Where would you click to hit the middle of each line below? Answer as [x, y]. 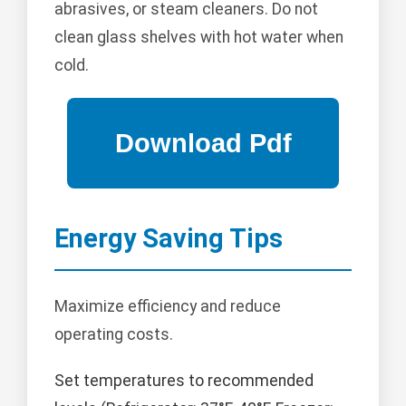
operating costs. [114, 334]
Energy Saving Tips [169, 239]
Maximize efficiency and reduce [168, 306]
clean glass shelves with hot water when [199, 38]
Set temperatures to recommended [184, 380]
